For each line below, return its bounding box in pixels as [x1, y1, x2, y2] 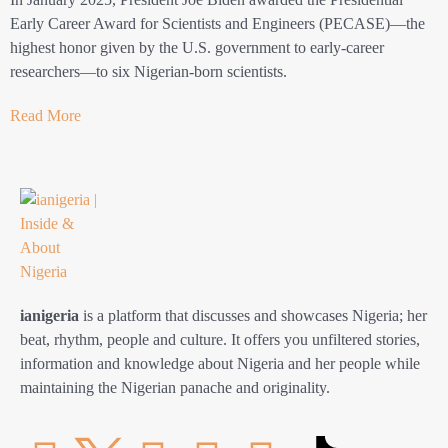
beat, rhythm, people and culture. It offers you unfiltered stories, [20, 331, 420, 349]
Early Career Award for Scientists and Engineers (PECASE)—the [10, 15, 425, 33]
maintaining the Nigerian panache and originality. [20, 379, 330, 397]
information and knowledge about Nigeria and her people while [20, 355, 420, 373]
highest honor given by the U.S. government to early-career [10, 39, 384, 57]
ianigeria [20, 307, 79, 325]
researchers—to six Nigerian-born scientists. [10, 63, 287, 81]
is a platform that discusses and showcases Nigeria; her [79, 307, 427, 325]
